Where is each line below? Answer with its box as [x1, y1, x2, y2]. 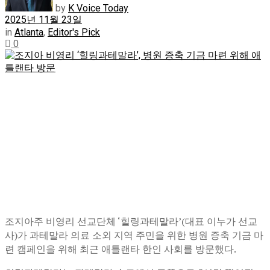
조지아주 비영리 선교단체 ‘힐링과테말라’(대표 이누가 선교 [5, 214, 257, 228]
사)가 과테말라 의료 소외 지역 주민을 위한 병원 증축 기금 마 [5, 228, 263, 242]
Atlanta [14, 26, 43, 38]
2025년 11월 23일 [5, 13, 82, 25]
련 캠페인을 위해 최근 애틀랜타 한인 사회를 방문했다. [5, 242, 236, 256]
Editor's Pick [48, 26, 100, 38]
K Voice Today [68, 2, 128, 14]
